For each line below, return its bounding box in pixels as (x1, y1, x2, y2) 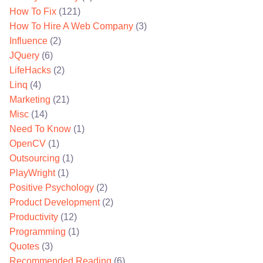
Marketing (9, 95, 50, 105)
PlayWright (9, 168, 55, 178)
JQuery (9, 50, 39, 61)
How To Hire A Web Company (9, 21, 133, 32)
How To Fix (9, 6, 56, 17)
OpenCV (9, 139, 46, 149)
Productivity (9, 212, 58, 222)
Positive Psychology (9, 183, 94, 193)
